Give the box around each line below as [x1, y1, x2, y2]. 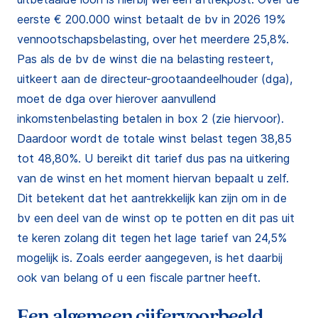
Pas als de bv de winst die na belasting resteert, [17, 52, 273, 66]
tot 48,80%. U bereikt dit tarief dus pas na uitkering [17, 151, 290, 165]
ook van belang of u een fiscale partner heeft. [17, 270, 261, 285]
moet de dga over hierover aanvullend [17, 92, 216, 106]
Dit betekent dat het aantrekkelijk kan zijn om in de [17, 191, 287, 205]
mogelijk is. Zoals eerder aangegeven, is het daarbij [17, 251, 283, 265]
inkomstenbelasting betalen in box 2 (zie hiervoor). [17, 111, 284, 126]
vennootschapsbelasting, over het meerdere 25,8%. [17, 32, 289, 46]
